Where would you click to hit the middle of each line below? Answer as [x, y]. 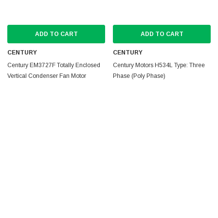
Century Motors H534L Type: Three [159, 65]
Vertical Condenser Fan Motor [47, 76]
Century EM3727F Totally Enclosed [54, 65]
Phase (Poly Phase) [139, 76]
